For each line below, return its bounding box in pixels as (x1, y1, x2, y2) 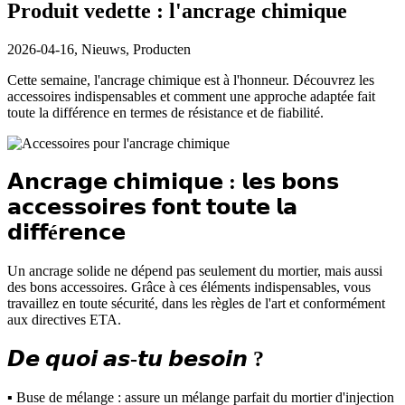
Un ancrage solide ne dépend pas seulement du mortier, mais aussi (7, 263, 382, 279)
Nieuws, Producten (78, 41, 191, 57)
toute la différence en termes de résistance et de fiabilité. (7, 104, 324, 120)
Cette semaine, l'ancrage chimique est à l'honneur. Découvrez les (7, 71, 374, 88)
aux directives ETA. (7, 312, 121, 328)
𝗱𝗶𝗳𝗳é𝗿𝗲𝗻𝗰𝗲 (7, 221, 126, 245)
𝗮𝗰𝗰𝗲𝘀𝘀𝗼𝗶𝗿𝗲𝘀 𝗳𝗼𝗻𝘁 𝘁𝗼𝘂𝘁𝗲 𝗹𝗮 (7, 195, 297, 220)
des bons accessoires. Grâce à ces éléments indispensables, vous (7, 279, 371, 296)
